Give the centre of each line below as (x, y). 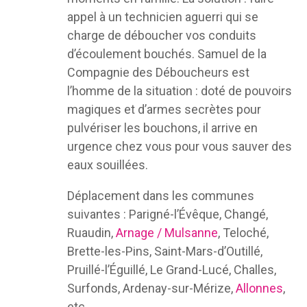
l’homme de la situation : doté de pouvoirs (179, 91)
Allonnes (259, 288)
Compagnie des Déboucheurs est (158, 72)
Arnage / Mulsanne (167, 233)
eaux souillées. (107, 165)
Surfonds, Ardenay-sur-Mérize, (151, 288)
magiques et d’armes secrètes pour (164, 109)
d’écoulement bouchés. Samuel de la (167, 54)
